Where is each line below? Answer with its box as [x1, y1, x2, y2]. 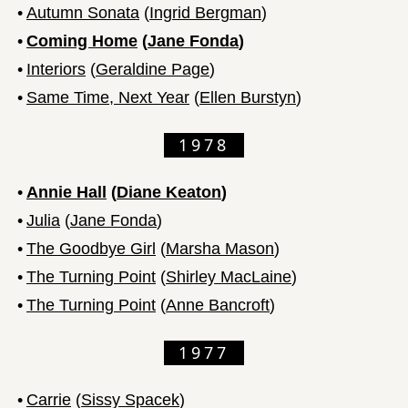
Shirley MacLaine [166, 267, 291, 286]
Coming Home [26, 31, 138, 50]
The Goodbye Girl [26, 239, 156, 258]
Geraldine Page [96, 59, 209, 78]
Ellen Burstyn [199, 87, 296, 107]
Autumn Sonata [26, 3, 139, 22]
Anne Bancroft [166, 295, 270, 314]
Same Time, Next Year [26, 87, 189, 107]
